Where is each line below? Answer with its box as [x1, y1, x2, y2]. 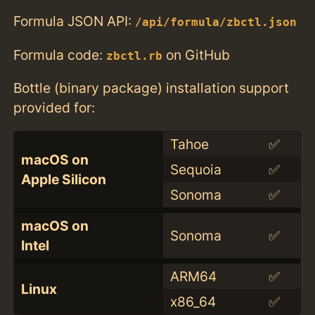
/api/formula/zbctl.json [135, 16, 297, 30]
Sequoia [169, 160, 221, 178]
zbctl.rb [106, 49, 163, 63]
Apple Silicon [20, 170, 106, 188]
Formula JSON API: [13, 13, 136, 30]
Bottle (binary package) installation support [13, 79, 290, 96]
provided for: [13, 98, 96, 116]
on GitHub [162, 46, 231, 63]
